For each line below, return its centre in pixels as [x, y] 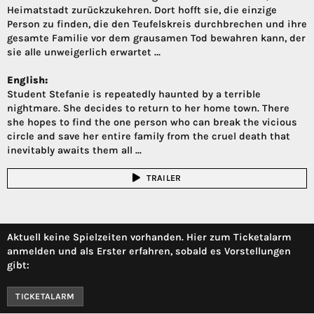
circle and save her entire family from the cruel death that [149, 136]
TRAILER [164, 178]
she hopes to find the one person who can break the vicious [152, 122]
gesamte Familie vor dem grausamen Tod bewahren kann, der [156, 38]
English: [27, 80]
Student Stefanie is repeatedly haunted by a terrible [134, 94]
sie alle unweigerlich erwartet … [84, 52]
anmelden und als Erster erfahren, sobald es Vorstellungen [149, 251]
